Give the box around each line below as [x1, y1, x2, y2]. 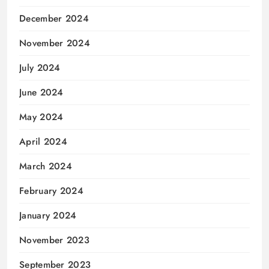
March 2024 [19, 160, 72, 174]
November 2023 [19, 234, 89, 247]
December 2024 [19, 12, 89, 26]
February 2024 [19, 184, 83, 198]
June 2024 [19, 86, 64, 100]
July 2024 [19, 61, 61, 75]
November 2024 [19, 37, 90, 50]
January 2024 [19, 209, 77, 223]
